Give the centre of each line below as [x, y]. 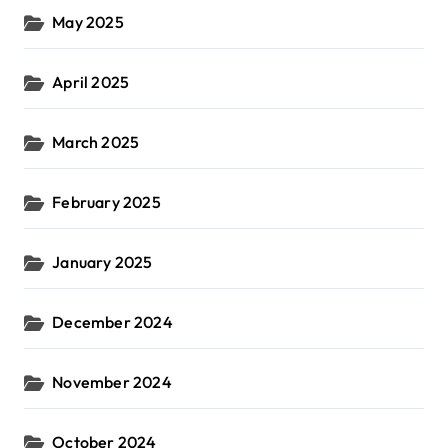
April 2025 [91, 82]
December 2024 [112, 322]
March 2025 [96, 142]
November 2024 [112, 382]
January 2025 [102, 262]
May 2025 [88, 22]
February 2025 [106, 202]
